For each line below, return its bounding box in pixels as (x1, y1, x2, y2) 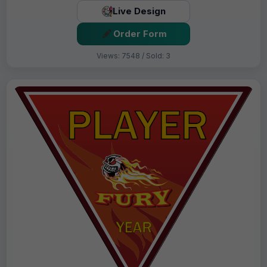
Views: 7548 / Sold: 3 (97, 51, 170, 60)
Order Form (113, 28, 167, 40)
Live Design (112, 5, 166, 17)
